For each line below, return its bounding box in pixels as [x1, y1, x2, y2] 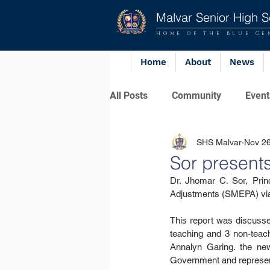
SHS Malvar [196, 137, 242, 147]
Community [172, 90, 221, 101]
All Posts [110, 90, 148, 101]
